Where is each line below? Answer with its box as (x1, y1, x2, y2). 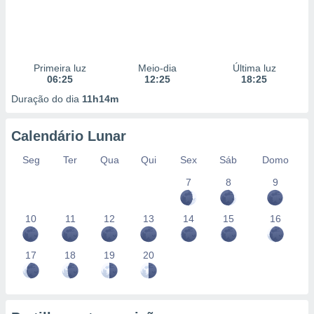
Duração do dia (11, 93, 82, 104)
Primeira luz (33, 62, 86, 74)
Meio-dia (137, 62, 177, 74)
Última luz (232, 62, 276, 74)
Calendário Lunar (11, 128, 126, 144)
